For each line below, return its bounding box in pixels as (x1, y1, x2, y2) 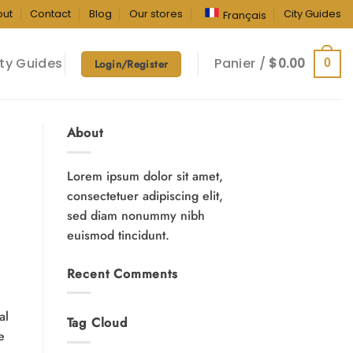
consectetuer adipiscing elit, (66, 186, 223, 205)
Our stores (129, 7, 184, 21)
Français (222, 9, 266, 23)
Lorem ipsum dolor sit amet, (66, 166, 223, 185)
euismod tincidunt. (66, 225, 169, 244)
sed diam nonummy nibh (66, 206, 205, 225)
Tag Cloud (66, 314, 128, 333)
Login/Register (94, 56, 169, 72)
